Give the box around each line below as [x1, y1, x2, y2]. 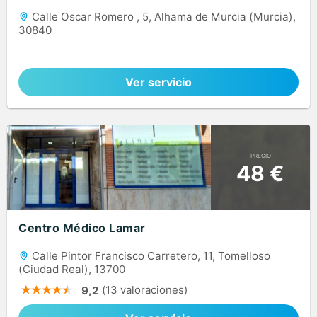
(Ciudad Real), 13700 [18, 263, 125, 277]
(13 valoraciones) [102, 283, 188, 297]
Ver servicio [125, 75, 192, 90]
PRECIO [250, 151, 271, 159]
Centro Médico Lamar [18, 221, 146, 236]
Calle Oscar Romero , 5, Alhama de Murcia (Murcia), [29, 10, 296, 24]
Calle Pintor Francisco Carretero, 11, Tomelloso [29, 249, 270, 263]
